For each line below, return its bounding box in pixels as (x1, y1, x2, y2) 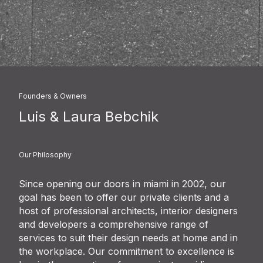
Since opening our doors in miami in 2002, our (19, 177, 226, 190)
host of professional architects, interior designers (19, 204, 238, 217)
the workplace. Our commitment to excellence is (19, 245, 234, 257)
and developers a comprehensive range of (19, 218, 208, 230)
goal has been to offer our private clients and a (19, 191, 229, 203)
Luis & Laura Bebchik (19, 108, 159, 126)
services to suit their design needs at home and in (19, 231, 238, 244)
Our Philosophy (19, 150, 72, 159)
